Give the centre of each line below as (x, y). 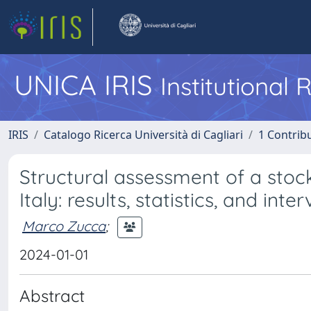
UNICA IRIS (87, 85)
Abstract (52, 296)
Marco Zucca (64, 226)
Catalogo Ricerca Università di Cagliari (143, 135)
